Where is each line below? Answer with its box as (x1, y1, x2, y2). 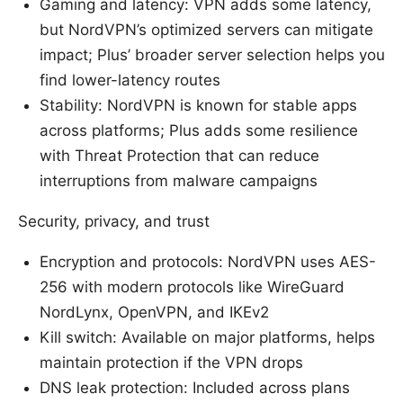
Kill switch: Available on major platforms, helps (40, 327, 375, 346)
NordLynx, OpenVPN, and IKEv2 (40, 302, 269, 321)
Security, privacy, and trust (18, 211, 210, 230)
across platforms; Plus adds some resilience (40, 121, 358, 139)
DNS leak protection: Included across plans (40, 378, 350, 397)
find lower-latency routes (40, 70, 220, 89)
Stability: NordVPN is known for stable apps (40, 95, 357, 114)
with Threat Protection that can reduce (40, 146, 319, 165)
